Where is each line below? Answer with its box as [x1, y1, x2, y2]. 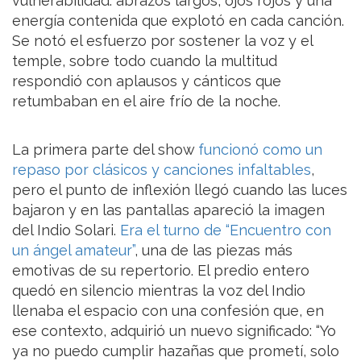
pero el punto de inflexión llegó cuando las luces [12, 180, 347, 198]
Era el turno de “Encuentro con [116, 221, 331, 239]
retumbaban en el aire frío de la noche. [12, 92, 280, 110]
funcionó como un [194, 140, 322, 158]
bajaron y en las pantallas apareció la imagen [12, 201, 325, 218]
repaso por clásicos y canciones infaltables [12, 160, 311, 178]
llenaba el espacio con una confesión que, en [12, 301, 324, 319]
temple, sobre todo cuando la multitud [12, 52, 277, 69]
